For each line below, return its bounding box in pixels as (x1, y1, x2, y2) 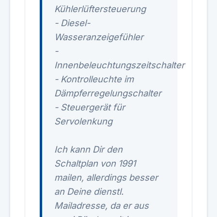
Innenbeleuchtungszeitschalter (54, 60, 185, 70)
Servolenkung (54, 116, 112, 126)
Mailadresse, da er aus (54, 200, 149, 211)
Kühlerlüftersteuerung (54, 3, 146, 14)
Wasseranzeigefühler (54, 31, 143, 42)
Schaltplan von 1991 (54, 158, 136, 169)
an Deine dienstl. (54, 186, 124, 197)
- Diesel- (54, 17, 90, 28)
